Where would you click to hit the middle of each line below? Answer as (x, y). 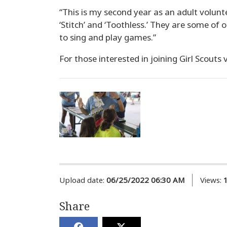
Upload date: (82, 180)
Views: (211, 180)
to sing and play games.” (108, 37)
